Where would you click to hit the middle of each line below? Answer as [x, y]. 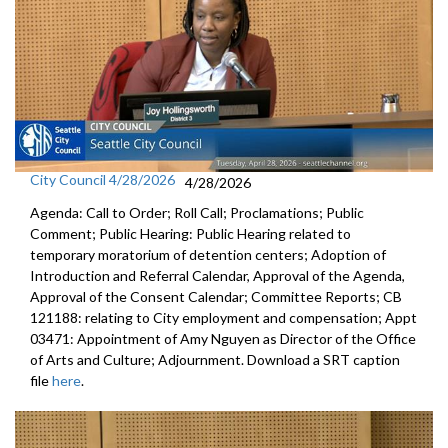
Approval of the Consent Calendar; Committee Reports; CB [216, 297]
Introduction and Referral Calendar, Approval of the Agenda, [217, 276]
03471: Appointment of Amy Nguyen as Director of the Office [223, 339]
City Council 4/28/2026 [102, 180]
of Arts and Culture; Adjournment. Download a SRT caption [215, 360]
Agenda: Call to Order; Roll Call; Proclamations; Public [197, 213]
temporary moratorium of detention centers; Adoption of [208, 255]
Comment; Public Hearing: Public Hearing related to [190, 234]
